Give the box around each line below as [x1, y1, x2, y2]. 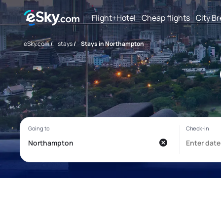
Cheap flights [142, 12, 190, 23]
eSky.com [24, 39, 49, 48]
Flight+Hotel [92, 12, 136, 23]
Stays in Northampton [81, 39, 144, 48]
